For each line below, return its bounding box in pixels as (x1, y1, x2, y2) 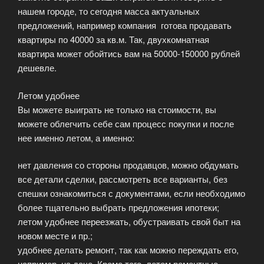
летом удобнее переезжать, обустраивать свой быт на (18, 215, 240, 228)
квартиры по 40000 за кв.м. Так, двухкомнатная (18, 33, 209, 46)
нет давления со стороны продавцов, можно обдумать (18, 159, 239, 171)
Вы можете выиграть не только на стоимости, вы (18, 103, 216, 115)
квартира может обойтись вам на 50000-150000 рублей (18, 47, 240, 60)
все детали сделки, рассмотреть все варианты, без (18, 173, 227, 186)
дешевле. (18, 61, 57, 74)
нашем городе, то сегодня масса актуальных (18, 5, 200, 18)
